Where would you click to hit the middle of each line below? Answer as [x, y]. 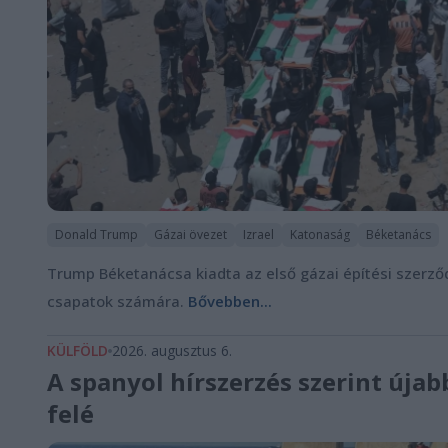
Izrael [258, 234]
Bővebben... [230, 300]
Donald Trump [96, 234]
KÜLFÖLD [77, 350]
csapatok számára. [117, 300]
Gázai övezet [190, 234]
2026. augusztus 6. [172, 350]
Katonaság [320, 234]
